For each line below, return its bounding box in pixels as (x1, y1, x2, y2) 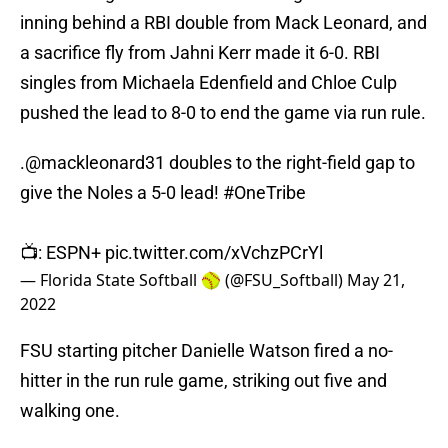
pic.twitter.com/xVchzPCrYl (105, 242, 323, 264)
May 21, (347, 269, 405, 292)
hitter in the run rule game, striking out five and (20, 370, 387, 392)
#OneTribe (223, 182, 306, 204)
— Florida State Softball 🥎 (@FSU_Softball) (20, 269, 347, 292)
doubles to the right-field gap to (165, 152, 415, 174)
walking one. (20, 400, 120, 422)
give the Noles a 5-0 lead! (20, 182, 223, 204)
